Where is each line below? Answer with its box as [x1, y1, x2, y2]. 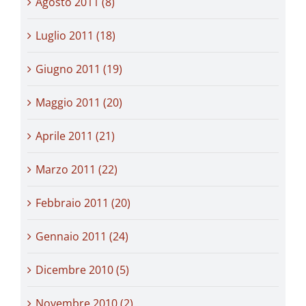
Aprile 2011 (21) [36, 128, 115, 143]
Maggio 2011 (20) [36, 94, 122, 110]
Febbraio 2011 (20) [36, 195, 130, 210]
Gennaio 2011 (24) [36, 228, 128, 244]
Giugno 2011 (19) [36, 61, 122, 76]
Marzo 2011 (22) [36, 161, 117, 177]
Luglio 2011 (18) [36, 27, 115, 43]
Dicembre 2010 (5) [36, 262, 129, 277]
